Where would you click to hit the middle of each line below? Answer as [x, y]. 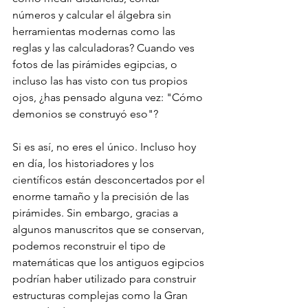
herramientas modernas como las [95, 31]
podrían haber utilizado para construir [106, 278]
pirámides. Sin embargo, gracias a [97, 212]
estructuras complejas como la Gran [101, 295]
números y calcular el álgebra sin [93, 14]
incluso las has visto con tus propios [101, 80]
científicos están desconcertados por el [110, 179]
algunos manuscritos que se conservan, [110, 229]
